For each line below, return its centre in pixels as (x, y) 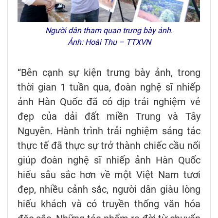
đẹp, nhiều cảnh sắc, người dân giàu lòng (109, 190)
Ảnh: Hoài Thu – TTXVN (109, 42)
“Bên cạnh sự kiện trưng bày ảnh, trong (109, 73)
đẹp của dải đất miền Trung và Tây (109, 117)
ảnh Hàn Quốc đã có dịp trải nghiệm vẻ (109, 102)
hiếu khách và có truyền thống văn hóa (109, 204)
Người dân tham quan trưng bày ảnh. (109, 31)
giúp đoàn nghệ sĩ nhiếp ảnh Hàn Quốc (109, 160)
